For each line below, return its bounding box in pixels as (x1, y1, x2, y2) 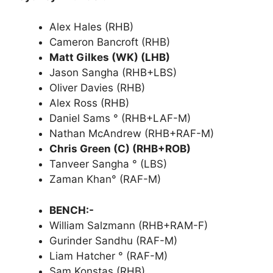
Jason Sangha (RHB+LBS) (49, 66, 177, 79)
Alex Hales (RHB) (49, 21, 133, 33)
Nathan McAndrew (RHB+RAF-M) (49, 127, 214, 140)
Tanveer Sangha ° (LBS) (49, 158, 167, 170)
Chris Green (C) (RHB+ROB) (49, 143, 191, 155)
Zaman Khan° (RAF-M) (49, 173, 161, 185)
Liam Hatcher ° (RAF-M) (49, 249, 168, 262)
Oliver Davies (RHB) (49, 82, 145, 94)
